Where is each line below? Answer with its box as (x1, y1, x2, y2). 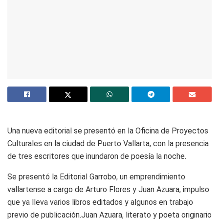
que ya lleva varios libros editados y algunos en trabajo (7, 197, 193, 207)
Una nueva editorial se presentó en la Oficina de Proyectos (7, 126, 208, 135)
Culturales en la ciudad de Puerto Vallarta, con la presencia (7, 138, 209, 148)
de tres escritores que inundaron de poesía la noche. (7, 151, 186, 161)
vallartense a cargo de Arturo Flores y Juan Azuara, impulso (7, 184, 209, 194)
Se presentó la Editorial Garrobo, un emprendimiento (7, 172, 185, 181)
